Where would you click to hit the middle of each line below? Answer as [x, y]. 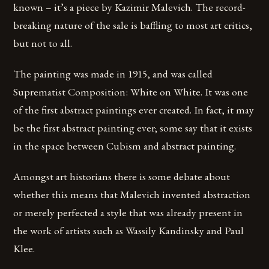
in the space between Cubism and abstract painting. [125, 146]
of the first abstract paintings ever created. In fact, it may [134, 110]
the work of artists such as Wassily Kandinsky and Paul [129, 231]
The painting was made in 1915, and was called [113, 74]
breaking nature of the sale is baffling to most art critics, [133, 25]
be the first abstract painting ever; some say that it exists [133, 128]
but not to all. [43, 43]
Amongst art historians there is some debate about [122, 177]
